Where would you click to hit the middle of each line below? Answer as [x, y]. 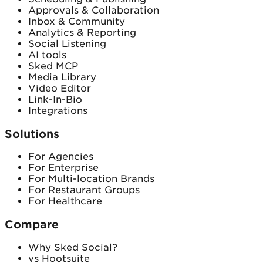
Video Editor [60, 88]
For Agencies [61, 157]
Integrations [58, 110]
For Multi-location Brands [91, 179]
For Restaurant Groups [84, 190]
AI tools [47, 55]
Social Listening [67, 43]
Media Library [62, 77]
